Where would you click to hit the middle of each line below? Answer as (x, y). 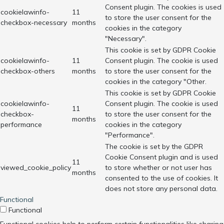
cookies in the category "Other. (156, 81)
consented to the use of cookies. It (161, 178)
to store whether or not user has (158, 167)
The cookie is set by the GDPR (154, 146)
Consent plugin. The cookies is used (163, 7)
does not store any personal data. (161, 188)
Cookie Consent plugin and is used (161, 157)
